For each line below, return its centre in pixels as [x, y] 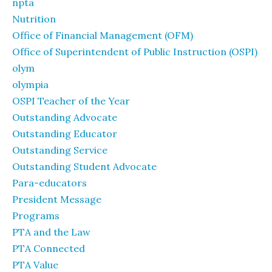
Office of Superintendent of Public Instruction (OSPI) [135, 52]
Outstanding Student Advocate [84, 166]
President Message [57, 199]
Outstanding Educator [65, 134]
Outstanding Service [60, 150]
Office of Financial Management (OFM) [103, 35]
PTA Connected [49, 248]
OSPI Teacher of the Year [71, 101]
